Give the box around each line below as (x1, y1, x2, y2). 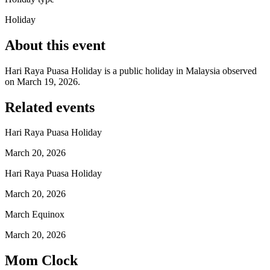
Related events (5, 99, 95, 115)
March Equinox (5, 209, 64, 220)
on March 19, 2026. (5, 76, 80, 87)
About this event (5, 37, 105, 53)
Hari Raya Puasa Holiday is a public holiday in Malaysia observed (5, 65, 257, 76)
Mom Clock (5, 253, 78, 269)
